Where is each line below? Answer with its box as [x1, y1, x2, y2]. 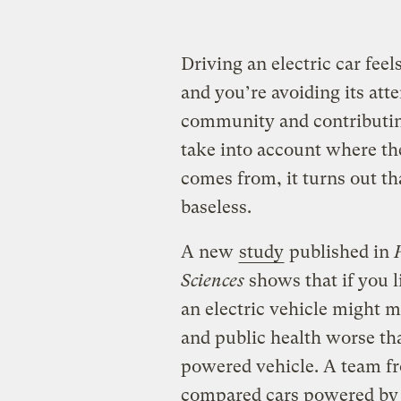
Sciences [180, 270, 244, 292]
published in [284, 242, 394, 263]
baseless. [180, 197, 252, 218]
